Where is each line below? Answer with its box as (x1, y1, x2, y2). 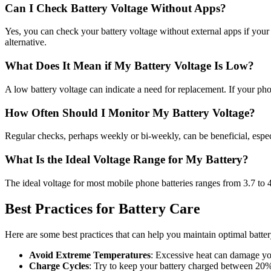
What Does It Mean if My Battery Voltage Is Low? (5, 59, 254, 73)
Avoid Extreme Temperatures (29, 249, 151, 260)
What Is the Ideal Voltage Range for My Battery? (5, 153, 249, 166)
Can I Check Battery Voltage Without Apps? (5, 1, 226, 15)
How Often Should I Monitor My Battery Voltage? (5, 106, 255, 119)
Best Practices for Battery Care (5, 200, 200, 217)
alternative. (5, 37, 47, 48)
